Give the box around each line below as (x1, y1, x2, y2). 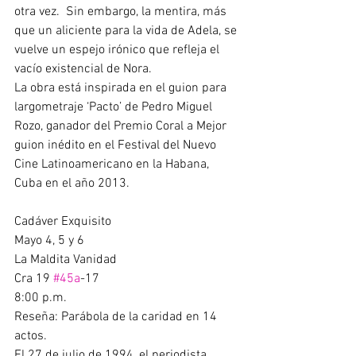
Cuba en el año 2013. (14, 176, 133, 192)
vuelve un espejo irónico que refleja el (14, 42, 222, 58)
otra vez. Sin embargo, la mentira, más (14, 4, 230, 20)
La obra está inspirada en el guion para (14, 80, 230, 96)
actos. (14, 328, 50, 344)
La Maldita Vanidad (14, 252, 120, 268)
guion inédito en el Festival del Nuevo (14, 137, 219, 153)
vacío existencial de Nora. (14, 61, 158, 77)
